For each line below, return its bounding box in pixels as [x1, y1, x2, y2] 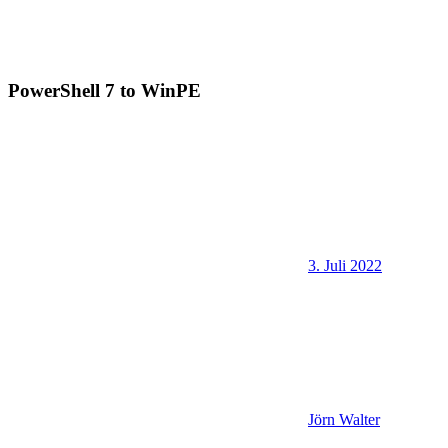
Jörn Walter [308, 410, 380, 428]
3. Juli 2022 [308, 256, 382, 274]
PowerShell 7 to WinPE [8, 80, 201, 102]
